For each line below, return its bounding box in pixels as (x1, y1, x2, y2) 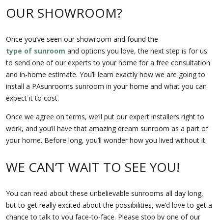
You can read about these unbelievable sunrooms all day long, (6, 189, 203, 198)
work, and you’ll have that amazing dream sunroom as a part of (6, 124, 208, 134)
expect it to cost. (6, 93, 59, 103)
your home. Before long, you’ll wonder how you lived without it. (6, 136, 207, 145)
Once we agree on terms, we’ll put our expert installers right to (6, 112, 204, 122)
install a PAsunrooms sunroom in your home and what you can (6, 82, 207, 91)
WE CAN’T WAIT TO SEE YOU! (6, 158, 180, 176)
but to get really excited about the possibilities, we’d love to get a (6, 200, 212, 210)
